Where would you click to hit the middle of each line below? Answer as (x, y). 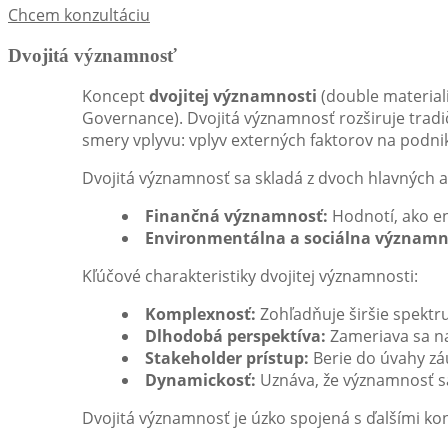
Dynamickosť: (200, 380)
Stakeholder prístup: (227, 358)
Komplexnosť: (200, 314)
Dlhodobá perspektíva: (235, 336)
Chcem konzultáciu (79, 15)
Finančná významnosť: (236, 216)
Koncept (115, 96)
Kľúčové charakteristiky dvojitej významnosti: (250, 276)
